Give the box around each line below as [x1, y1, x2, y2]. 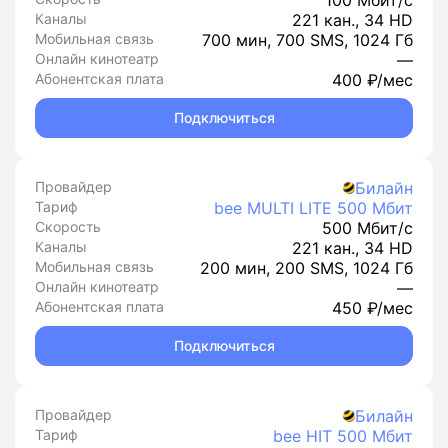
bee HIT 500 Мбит [273, 426, 413, 446]
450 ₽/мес [332, 298, 413, 318]
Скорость [35, 218, 101, 235]
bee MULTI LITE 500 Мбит [214, 198, 413, 218]
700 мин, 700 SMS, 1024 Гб [202, 30, 413, 50]
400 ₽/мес [332, 70, 413, 90]
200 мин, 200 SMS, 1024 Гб [200, 258, 413, 278]
